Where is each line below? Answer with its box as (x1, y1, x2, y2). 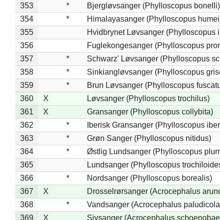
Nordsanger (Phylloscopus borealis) (86, 173, 212, 182)
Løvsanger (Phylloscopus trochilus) (86, 94, 210, 103)
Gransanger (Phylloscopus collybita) (86, 107, 213, 116)
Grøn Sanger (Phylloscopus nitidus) (86, 134, 211, 142)
